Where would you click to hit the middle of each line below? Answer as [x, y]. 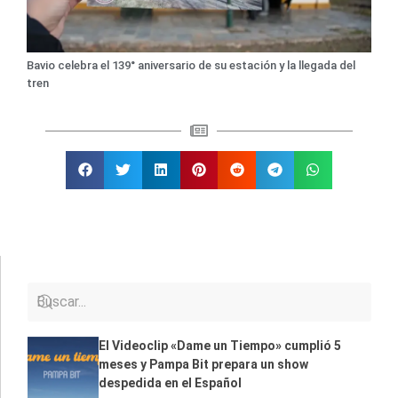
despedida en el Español [170, 382]
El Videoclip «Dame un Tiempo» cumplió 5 [220, 345]
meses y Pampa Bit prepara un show [203, 364]
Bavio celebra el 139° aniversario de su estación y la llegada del [191, 65]
